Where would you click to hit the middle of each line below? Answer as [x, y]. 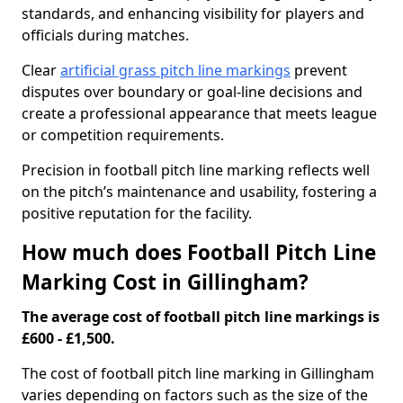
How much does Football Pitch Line [199, 252]
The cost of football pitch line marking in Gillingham [198, 373]
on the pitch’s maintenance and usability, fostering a [199, 192]
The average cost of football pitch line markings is [201, 317]
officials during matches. [105, 35]
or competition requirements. [125, 135]
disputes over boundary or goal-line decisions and [192, 92]
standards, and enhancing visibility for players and [193, 13]
